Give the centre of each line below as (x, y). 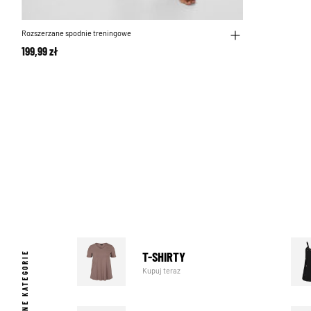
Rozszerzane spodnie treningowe (76, 33)
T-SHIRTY (163, 256)
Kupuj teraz (161, 270)
